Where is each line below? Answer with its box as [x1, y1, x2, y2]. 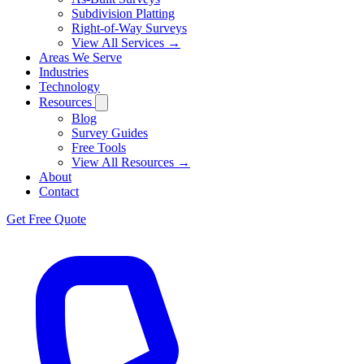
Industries [39, 65, 89, 79]
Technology [39, 80, 100, 93]
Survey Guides [71, 126, 148, 140]
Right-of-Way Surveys [71, 21, 187, 35]
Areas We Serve [39, 50, 122, 64]
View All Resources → [71, 155, 190, 169]
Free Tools [71, 141, 126, 154]
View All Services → [71, 36, 180, 50]
